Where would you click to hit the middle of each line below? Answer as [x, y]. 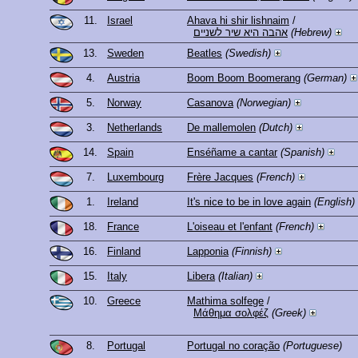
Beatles [205, 54]
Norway [124, 103]
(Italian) [235, 276]
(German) [325, 78]
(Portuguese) [312, 346]
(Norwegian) [264, 103]
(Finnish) [252, 252]
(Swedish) [248, 54]
